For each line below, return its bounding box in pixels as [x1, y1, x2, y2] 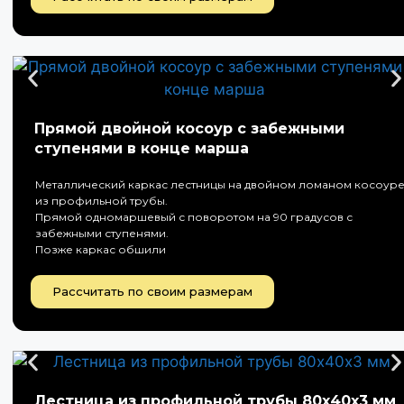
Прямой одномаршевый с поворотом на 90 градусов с [35, 210, 353, 224]
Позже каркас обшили [35, 243, 166, 256]
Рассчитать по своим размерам [52, 284, 252, 298]
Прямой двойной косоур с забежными [34, 120, 344, 137]
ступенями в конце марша [34, 140, 249, 157]
